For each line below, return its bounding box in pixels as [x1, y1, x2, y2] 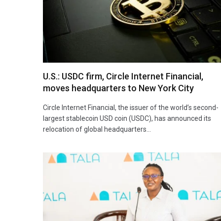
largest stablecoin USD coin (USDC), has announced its [43, 114, 211, 122]
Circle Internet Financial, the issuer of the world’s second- [43, 103, 219, 111]
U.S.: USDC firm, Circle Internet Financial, [43, 71, 203, 81]
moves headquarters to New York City [43, 82, 194, 93]
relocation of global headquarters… [43, 125, 151, 133]
